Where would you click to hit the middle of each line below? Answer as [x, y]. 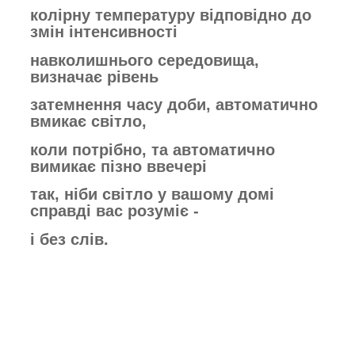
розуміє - [163, 211]
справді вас [79, 211]
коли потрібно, [91, 149]
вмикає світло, [88, 122]
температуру [147, 15]
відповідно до [256, 15]
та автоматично [213, 149]
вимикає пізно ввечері [118, 166]
